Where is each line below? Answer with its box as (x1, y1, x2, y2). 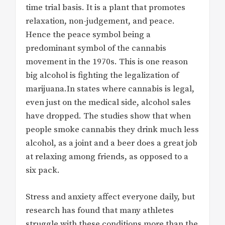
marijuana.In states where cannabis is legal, (26, 83, 194, 95)
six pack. (26, 165, 60, 176)
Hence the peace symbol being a (26, 29, 151, 41)
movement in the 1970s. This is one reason (26, 56, 188, 68)
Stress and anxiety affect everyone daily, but (26, 191, 195, 202)
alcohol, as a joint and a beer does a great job (26, 138, 197, 149)
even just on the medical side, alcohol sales (26, 97, 191, 108)
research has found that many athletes (26, 204, 174, 216)
